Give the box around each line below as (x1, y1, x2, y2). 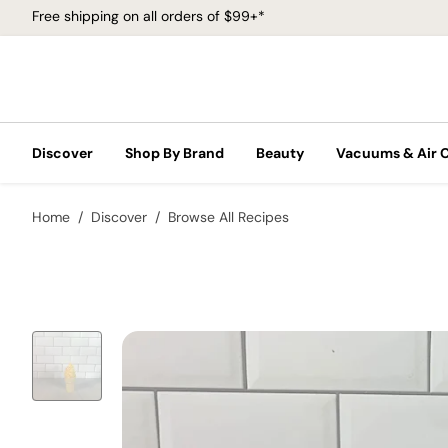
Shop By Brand (125, 144, 224, 162)
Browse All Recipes (168, 208, 289, 226)
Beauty (256, 144, 304, 162)
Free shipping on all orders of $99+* (32, 6, 265, 25)
